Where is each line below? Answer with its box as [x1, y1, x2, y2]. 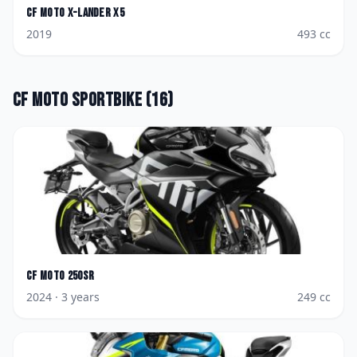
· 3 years [52, 289, 100, 304]
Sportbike [71, 88, 143, 112]
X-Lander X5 [67, 6, 125, 21]
